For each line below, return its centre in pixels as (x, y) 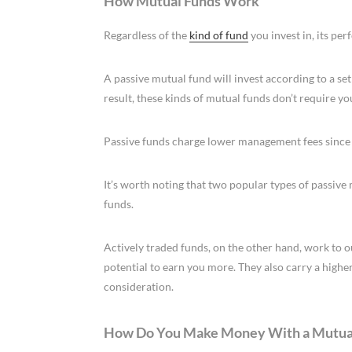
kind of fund (219, 35)
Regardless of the (147, 35)
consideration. (139, 287)
